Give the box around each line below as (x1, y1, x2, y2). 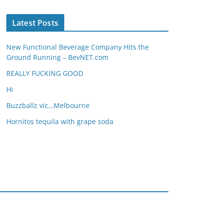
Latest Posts (12, 17, 58, 28)
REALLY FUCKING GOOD (6, 68, 83, 78)
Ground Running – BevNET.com (6, 52, 109, 62)
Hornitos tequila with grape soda (6, 116, 113, 126)
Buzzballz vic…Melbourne (6, 100, 90, 110)
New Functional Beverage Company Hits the (6, 42, 149, 52)
